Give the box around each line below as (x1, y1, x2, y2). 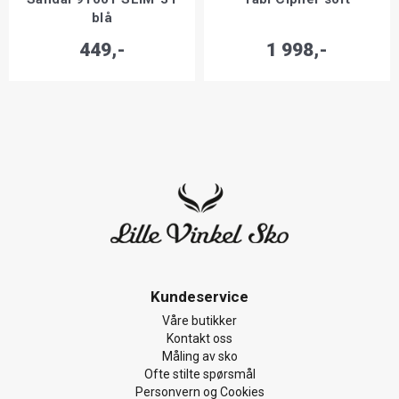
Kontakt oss (167, 330, 232, 346)
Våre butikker (162, 313, 237, 328)
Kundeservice (151, 287, 248, 305)
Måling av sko (161, 348, 238, 363)
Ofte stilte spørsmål (143, 366, 256, 381)
